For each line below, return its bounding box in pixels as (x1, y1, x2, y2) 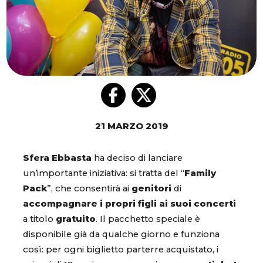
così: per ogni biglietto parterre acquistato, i (23, 244, 218, 255)
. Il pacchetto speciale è (96, 214, 200, 225)
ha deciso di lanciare (92, 153, 183, 164)
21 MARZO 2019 (95, 121, 168, 132)
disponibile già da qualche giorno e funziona (23, 229, 220, 240)
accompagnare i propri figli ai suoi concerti (23, 198, 236, 210)
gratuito (56, 214, 96, 225)
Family (184, 168, 216, 179)
